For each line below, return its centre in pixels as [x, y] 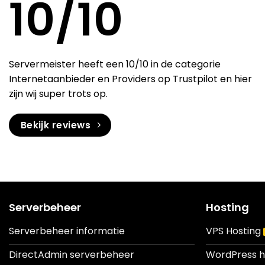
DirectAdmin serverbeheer [71, 255]
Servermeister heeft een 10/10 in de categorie [115, 64]
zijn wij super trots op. [58, 94]
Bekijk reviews [56, 125]
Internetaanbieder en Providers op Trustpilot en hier [130, 79]
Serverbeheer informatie [67, 231]
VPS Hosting [234, 231]
